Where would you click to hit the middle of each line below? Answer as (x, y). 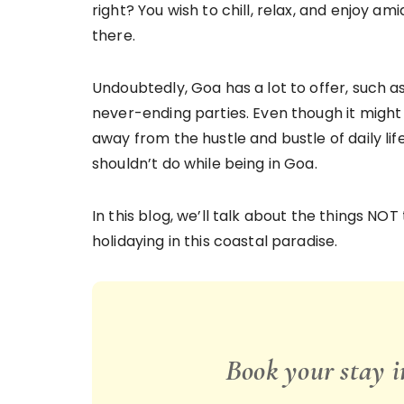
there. (114, 36)
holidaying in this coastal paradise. (215, 241)
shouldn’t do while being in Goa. (205, 164)
